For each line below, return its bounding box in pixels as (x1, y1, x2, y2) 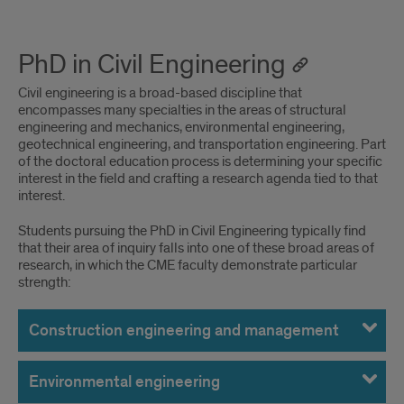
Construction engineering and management (29, 320, 339, 341)
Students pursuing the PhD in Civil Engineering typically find (18, 222, 366, 240)
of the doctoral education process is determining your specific (18, 152, 382, 170)
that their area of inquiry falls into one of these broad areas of (18, 239, 374, 257)
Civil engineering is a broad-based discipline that (18, 84, 302, 102)
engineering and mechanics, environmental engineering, (18, 118, 344, 136)
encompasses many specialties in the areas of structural (18, 101, 346, 119)
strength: (18, 273, 71, 291)
